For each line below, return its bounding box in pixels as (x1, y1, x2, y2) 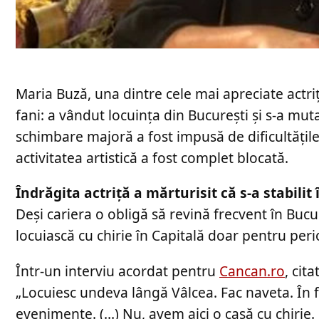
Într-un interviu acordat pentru (16, 261, 219, 281)
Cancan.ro (219, 261, 285, 281)
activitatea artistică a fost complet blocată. (16, 148, 288, 168)
